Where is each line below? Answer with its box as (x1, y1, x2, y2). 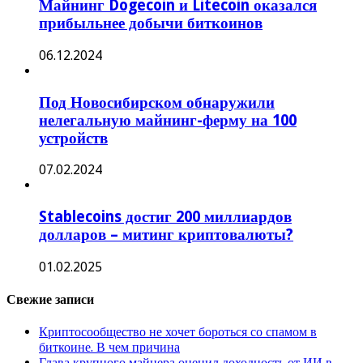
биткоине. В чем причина (39, 340, 180, 356)
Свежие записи (6, 291, 94, 307)
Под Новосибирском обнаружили (39, 93, 275, 111)
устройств (39, 129, 108, 147)
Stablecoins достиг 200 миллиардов (39, 207, 292, 225)
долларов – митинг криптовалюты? (39, 225, 293, 243)
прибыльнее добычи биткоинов (39, 15, 263, 32)
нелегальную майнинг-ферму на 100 (39, 111, 297, 129)
